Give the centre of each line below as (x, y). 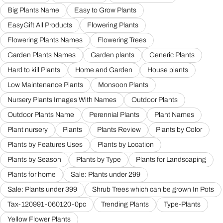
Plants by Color (179, 130)
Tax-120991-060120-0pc (47, 205)
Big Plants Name (33, 10)
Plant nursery (28, 130)
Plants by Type (99, 160)
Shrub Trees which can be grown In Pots (153, 190)
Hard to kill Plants (34, 70)
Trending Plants (125, 205)
